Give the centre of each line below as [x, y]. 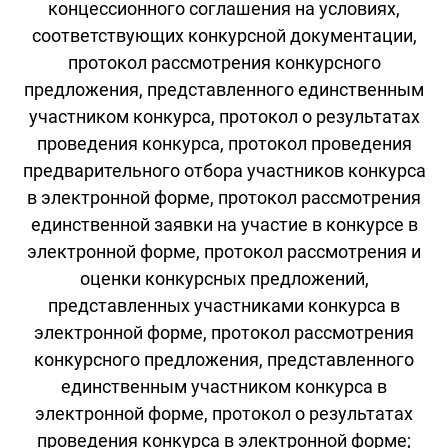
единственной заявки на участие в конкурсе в [224, 224]
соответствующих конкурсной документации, [224, 35]
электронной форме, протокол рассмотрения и [224, 251]
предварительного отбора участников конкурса [224, 170]
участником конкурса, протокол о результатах [224, 116]
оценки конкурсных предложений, [224, 278]
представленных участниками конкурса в [224, 305]
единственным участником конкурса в [224, 386]
